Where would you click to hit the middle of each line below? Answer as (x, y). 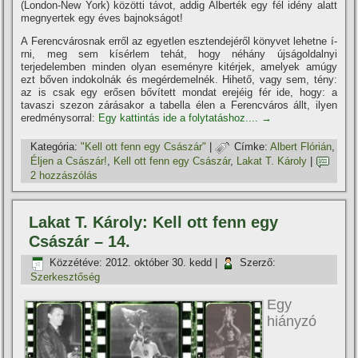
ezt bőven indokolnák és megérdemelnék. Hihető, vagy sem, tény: (179, 79)
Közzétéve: (76, 263)
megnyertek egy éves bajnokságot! (102, 18)
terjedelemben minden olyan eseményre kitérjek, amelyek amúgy (179, 66)
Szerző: (258, 263)
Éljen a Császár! (69, 161)
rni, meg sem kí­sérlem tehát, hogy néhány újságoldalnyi (179, 54)
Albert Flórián (301, 147)
